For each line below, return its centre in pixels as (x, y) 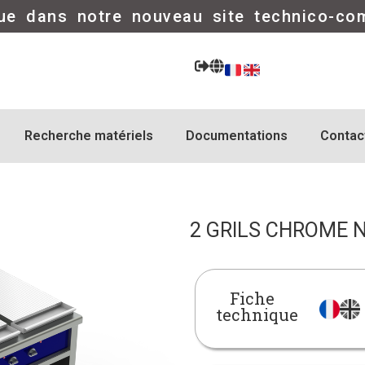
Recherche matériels (88, 135)
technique (257, 314)
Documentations (236, 135)
